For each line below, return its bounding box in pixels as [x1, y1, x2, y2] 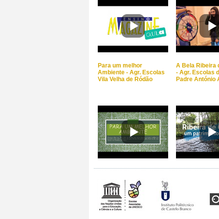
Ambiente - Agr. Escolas [98, 69, 165, 76]
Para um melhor [98, 62, 142, 69]
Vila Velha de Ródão [98, 76, 153, 83]
